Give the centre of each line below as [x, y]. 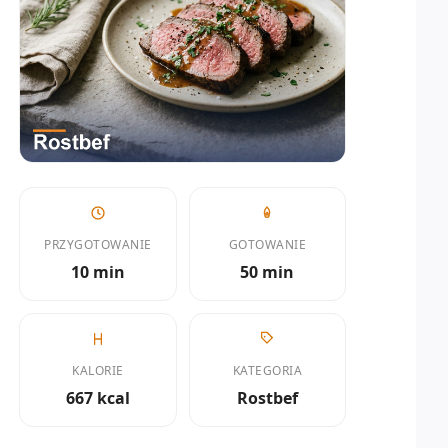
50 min [267, 271]
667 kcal [97, 397]
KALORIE [98, 370]
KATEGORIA [267, 370]
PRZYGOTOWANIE [98, 244]
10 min [97, 271]
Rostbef [267, 397]
